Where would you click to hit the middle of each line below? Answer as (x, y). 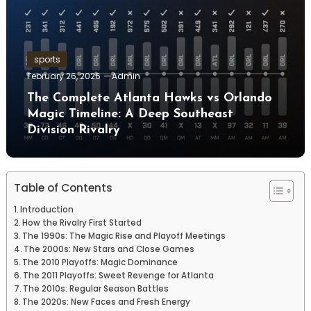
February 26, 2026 (64, 76)
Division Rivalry (73, 131)
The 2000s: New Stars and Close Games (109, 250)
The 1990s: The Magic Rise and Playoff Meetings (124, 236)
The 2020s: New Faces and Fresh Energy (107, 302)
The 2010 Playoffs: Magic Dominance (100, 263)
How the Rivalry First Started (82, 223)
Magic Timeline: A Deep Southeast (130, 115)
